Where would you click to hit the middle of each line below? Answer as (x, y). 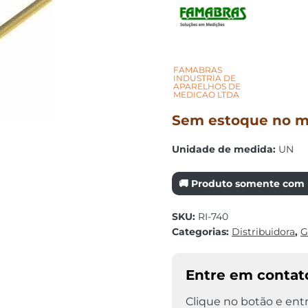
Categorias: (201, 232)
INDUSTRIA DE (204, 78)
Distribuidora (263, 232)
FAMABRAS (197, 70)
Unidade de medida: (223, 149)
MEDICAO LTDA (206, 95)
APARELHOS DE (207, 86)
